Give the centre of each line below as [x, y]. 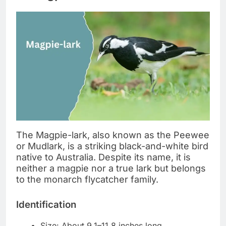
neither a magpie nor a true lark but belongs [111, 168]
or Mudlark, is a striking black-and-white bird [112, 146]
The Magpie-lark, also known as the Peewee [113, 135]
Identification [46, 205]
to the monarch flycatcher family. [87, 180]
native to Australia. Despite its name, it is [103, 157]
